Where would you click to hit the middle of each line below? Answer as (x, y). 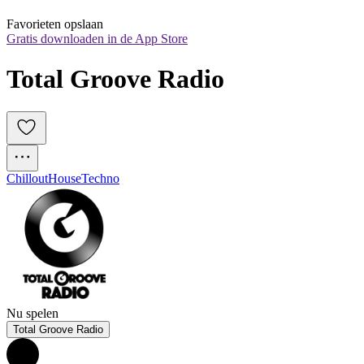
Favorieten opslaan (55, 24)
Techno (100, 179)
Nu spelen (32, 314)
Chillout (27, 179)
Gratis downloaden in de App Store (97, 39)
